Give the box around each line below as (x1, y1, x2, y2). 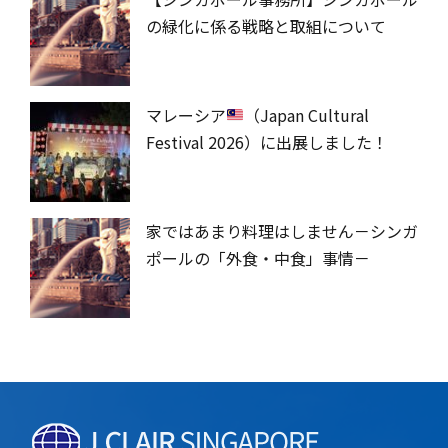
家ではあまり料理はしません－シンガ (146, 218, 418, 243)
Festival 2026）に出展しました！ (146, 129, 388, 154)
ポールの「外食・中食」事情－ (146, 245, 370, 270)
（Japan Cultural (244, 102, 370, 127)
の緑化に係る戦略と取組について (146, 13, 386, 38)
